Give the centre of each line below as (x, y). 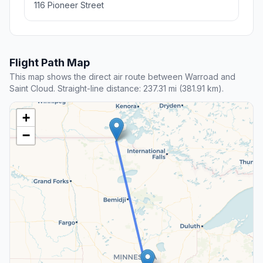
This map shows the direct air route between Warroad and (122, 77)
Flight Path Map (50, 63)
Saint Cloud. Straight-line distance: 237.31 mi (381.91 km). (117, 89)
